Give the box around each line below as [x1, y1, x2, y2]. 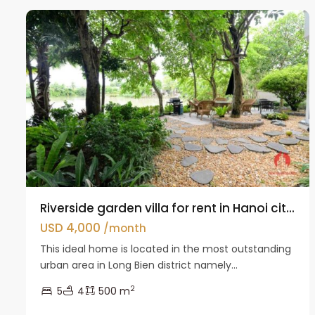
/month [103, 221, 146, 236]
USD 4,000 [40, 219, 103, 237]
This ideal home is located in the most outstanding [40, 242, 291, 257]
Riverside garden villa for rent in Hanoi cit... [40, 200, 295, 217]
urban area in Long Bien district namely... [40, 258, 238, 273]
